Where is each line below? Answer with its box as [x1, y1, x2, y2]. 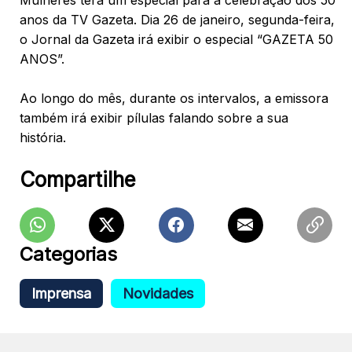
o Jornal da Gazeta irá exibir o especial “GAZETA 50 [20, 31, 333, 47]
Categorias [20, 243, 117, 266]
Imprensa [31, 285, 91, 302]
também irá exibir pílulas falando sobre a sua [20, 110, 288, 126]
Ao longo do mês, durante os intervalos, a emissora [20, 90, 328, 106]
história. [20, 130, 66, 145]
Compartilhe [20, 167, 136, 192]
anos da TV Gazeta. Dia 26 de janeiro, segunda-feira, [20, 12, 335, 27]
